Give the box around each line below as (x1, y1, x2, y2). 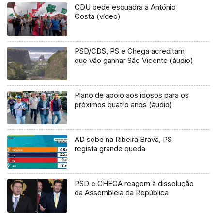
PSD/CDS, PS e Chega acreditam (75, 46, 185, 56)
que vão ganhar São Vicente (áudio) (75, 56, 194, 65)
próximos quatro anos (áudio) (75, 100, 173, 109)
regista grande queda (75, 144, 146, 154)
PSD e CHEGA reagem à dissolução (75, 179, 194, 188)
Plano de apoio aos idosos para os (75, 91, 189, 100)
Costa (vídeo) (75, 12, 121, 21)
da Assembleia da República (75, 188, 169, 198)
